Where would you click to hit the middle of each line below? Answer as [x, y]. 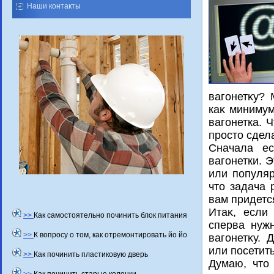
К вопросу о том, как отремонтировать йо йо [110, 235]
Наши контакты [54, 6]
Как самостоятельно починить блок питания [110, 216]
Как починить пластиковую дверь [91, 255]
